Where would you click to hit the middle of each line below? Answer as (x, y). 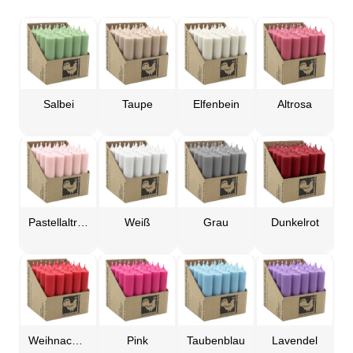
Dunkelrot (295, 222)
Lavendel (295, 340)
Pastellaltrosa (83, 222)
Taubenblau (216, 340)
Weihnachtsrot (77, 340)
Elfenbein (216, 104)
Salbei (58, 104)
